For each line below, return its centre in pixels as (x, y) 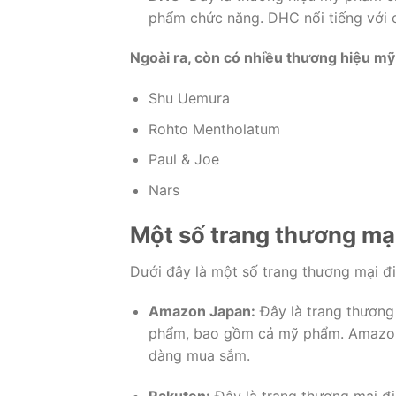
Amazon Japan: (202, 312)
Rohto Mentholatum (214, 129)
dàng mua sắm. (199, 356)
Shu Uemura (189, 99)
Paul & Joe (183, 160)
